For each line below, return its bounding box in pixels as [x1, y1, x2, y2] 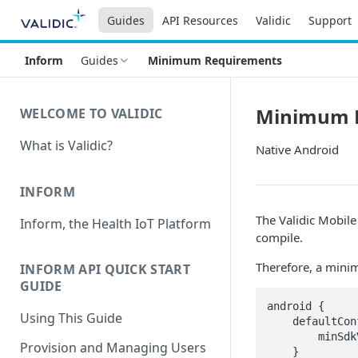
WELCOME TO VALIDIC [20, 105, 163, 122]
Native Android [256, 141, 339, 157]
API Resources [161, 12, 238, 28]
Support [308, 12, 352, 28]
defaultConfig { [266, 314, 292, 328]
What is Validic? [20, 136, 113, 154]
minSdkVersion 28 [266, 329, 318, 343]
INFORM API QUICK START [20, 261, 191, 279]
